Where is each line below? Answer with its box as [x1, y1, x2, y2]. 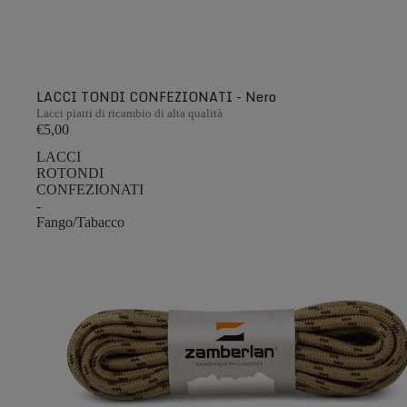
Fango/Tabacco [36, 213, 124, 230]
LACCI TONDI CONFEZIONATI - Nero [36, 85, 276, 107]
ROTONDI [36, 164, 104, 181]
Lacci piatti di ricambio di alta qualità [36, 105, 223, 120]
